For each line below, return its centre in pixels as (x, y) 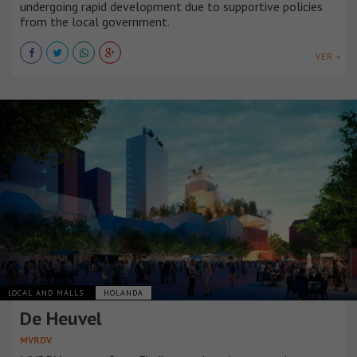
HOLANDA (124, 292)
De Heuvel (61, 318)
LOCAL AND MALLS (47, 292)
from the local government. (95, 21)
